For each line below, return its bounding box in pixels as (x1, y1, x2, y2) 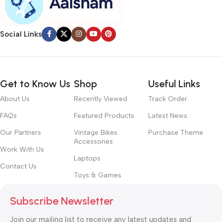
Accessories (74, 137, 113, 146)
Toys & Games (74, 171, 122, 180)
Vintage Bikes (74, 128, 118, 137)
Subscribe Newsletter (10, 194, 113, 208)
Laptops (74, 154, 101, 163)
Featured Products (74, 111, 135, 120)
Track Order (148, 95, 187, 104)
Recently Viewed (74, 95, 128, 104)
